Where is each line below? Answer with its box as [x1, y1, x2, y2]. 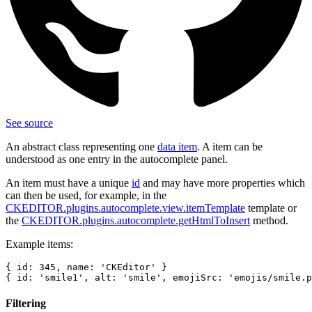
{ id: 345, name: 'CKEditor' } [6, 261, 167, 272]
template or [245, 201, 297, 214]
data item [157, 140, 197, 153]
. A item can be [197, 140, 263, 153]
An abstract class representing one [6, 140, 157, 153]
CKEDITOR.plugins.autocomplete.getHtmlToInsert [22, 214, 250, 226]
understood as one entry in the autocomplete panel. [6, 153, 228, 165]
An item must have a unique [6, 176, 132, 189]
